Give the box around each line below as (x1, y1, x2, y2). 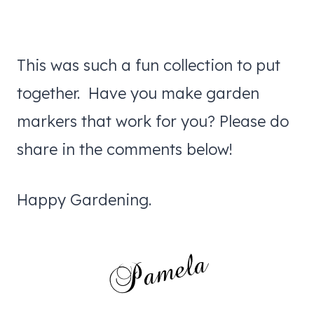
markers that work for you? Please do (17, 111, 289, 131)
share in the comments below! (17, 139, 233, 159)
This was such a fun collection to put (17, 55, 280, 75)
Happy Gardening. (17, 189, 151, 210)
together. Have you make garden (17, 83, 259, 103)
